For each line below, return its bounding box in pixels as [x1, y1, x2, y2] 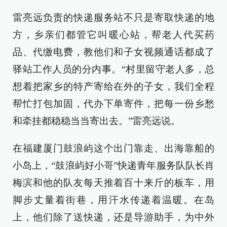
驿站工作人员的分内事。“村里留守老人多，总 [13, 64, 214, 74]
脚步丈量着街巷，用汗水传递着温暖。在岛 [13, 195, 214, 205]
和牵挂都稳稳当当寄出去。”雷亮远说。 [13, 116, 180, 126]
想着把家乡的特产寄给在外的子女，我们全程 [13, 81, 214, 92]
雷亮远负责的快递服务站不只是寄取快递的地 [13, 12, 214, 23]
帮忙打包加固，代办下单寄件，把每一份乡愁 [13, 98, 214, 109]
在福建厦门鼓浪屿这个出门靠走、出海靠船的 [13, 143, 214, 154]
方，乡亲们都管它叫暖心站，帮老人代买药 [13, 29, 214, 40]
